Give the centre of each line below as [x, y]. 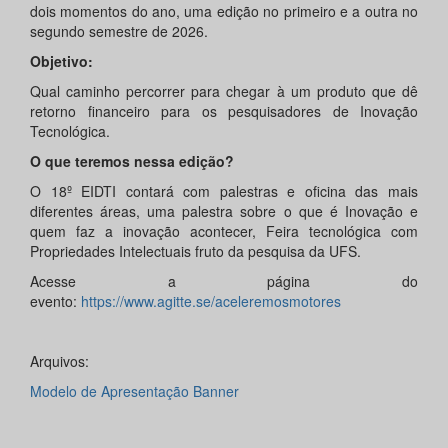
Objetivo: [61, 61]
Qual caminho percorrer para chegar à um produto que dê [224, 91]
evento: [55, 301]
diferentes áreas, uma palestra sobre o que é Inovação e [224, 211]
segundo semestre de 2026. [119, 31]
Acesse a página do [224, 281]
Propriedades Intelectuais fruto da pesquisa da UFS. [195, 251]
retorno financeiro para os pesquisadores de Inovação [224, 111]
